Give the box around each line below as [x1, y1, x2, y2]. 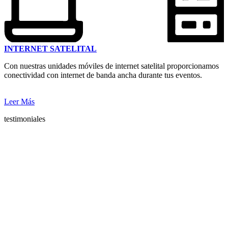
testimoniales [4, 115, 45, 124]
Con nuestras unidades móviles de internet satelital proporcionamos [4, 62, 219, 71]
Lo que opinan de [4, 133, 186, 162]
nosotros [4, 163, 91, 192]
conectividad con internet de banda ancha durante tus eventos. [4, 71, 202, 80]
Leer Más [4, 97, 35, 106]
